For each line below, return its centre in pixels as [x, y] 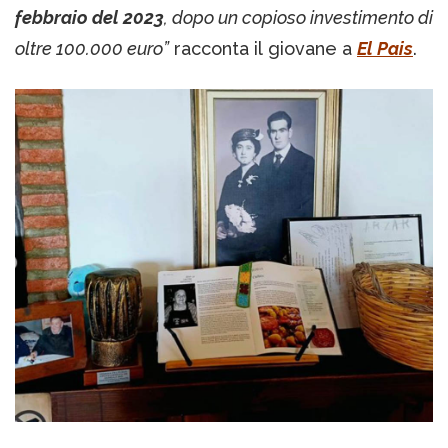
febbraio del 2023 [89, 18]
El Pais [385, 49]
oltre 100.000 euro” [92, 49]
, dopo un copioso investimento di [298, 18]
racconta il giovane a [263, 49]
